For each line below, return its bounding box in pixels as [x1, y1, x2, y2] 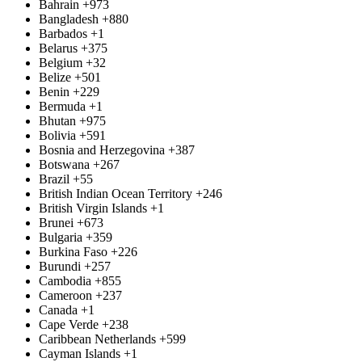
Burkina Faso [39, 245, 107, 259]
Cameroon [39, 288, 92, 302]
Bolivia [39, 128, 76, 142]
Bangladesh [39, 12, 99, 26]
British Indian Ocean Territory [39, 187, 192, 200]
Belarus [39, 41, 78, 55]
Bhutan [39, 114, 76, 128]
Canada [39, 303, 78, 317]
